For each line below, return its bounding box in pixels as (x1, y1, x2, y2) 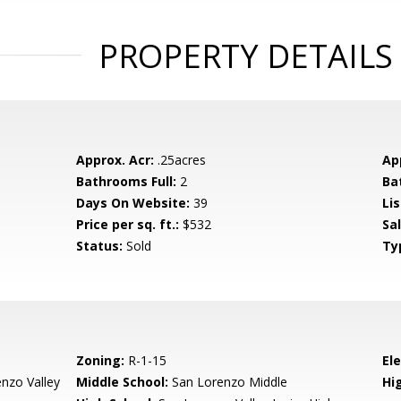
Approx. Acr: (76, 151, 155, 168)
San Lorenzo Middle (168, 373, 288, 390)
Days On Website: (76, 194, 191, 211)
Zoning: (76, 352, 125, 369)
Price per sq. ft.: (76, 216, 180, 233)
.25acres (154, 151, 207, 168)
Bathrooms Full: (76, 173, 177, 190)
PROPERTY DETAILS (98, 34, 393, 78)
